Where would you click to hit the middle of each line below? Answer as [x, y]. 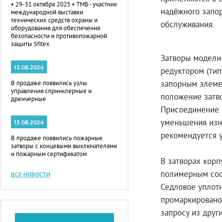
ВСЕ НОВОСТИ [30, 174]
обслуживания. [188, 25]
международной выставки [47, 13]
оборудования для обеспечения [55, 29]
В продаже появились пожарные [57, 139]
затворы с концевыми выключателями [64, 147]
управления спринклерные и [51, 92]
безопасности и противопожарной [59, 37]
